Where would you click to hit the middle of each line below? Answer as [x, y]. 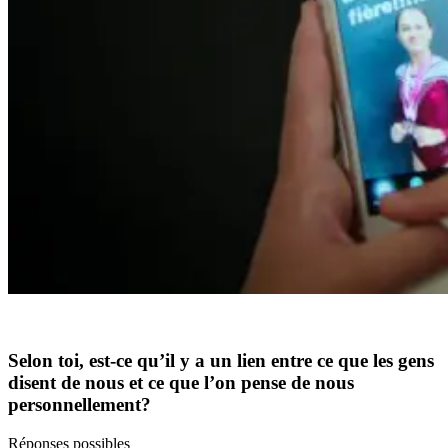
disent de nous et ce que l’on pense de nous [181, 383]
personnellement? [79, 405]
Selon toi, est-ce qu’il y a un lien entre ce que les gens [221, 361]
